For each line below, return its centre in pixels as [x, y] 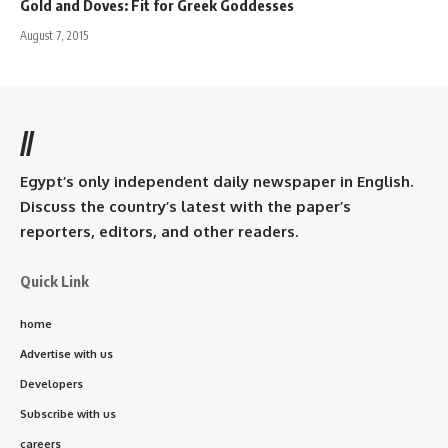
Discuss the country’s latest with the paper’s [185, 206]
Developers [51, 383]
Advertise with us [66, 353]
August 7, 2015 [54, 35]
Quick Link [54, 280]
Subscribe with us [68, 413]
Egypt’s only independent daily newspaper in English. [216, 181]
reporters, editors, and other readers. [159, 231]
